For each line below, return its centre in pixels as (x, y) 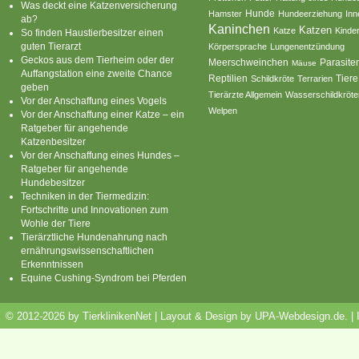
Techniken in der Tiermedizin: (85, 196)
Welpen (223, 110)
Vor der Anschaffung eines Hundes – (100, 155)
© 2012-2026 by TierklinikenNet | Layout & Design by (130, 316)
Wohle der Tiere (56, 223)
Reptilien (228, 78)
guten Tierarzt (51, 46)
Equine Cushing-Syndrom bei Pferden (104, 277)
